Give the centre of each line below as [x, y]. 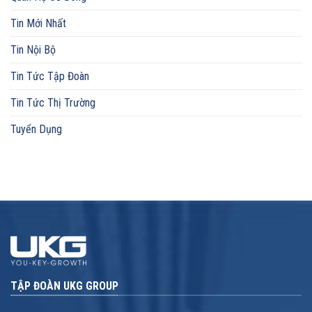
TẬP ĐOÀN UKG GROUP [64, 286]
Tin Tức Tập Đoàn [50, 77]
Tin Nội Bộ [33, 50]
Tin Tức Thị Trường [53, 103]
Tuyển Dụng [36, 130]
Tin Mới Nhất [38, 24]
